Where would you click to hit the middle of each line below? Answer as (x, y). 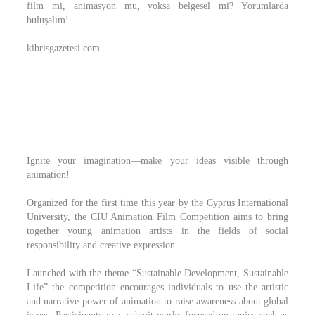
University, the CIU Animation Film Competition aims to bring (157, 217)
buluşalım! (48, 20)
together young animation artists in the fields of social (157, 231)
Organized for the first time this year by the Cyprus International (157, 203)
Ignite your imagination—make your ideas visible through (157, 161)
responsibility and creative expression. (102, 245)
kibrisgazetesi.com (63, 48)
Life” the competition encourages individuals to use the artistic (157, 287)
